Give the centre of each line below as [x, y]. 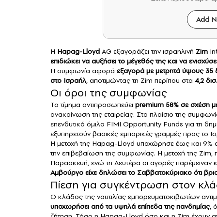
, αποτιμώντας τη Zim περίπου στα [140, 81]
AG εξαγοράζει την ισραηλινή [148, 52]
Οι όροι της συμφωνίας [108, 93]
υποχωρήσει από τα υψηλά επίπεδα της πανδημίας [130, 207]
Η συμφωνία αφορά [84, 71]
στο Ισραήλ [68, 81]
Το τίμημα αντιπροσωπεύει [93, 105]
